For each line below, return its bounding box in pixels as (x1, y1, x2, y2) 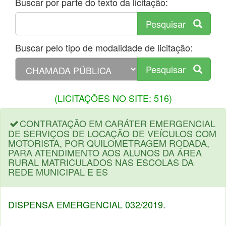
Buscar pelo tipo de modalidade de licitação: (15, 41, 193, 54)
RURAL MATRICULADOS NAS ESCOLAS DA (8, 155, 194, 168)
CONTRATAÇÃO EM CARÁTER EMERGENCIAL (20, 117, 216, 130)
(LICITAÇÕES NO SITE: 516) (54, 91, 172, 104)
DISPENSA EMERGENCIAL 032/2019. (8, 198, 165, 211)
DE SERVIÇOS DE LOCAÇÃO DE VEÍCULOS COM (8, 127, 216, 140)
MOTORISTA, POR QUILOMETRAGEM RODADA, (8, 136, 209, 149)
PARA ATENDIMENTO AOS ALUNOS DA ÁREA (8, 146, 202, 159)
